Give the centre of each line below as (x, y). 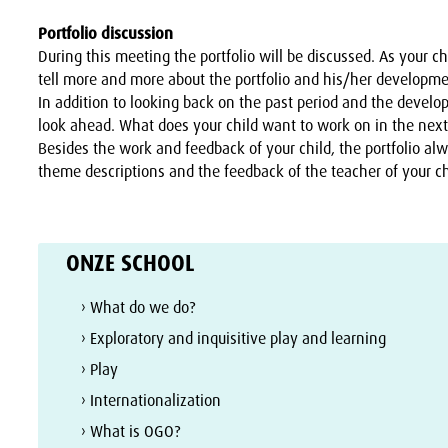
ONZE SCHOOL (131, 263)
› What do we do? (139, 307)
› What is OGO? (131, 431)
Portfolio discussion (105, 33)
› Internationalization (151, 400)
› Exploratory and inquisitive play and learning (234, 338)
